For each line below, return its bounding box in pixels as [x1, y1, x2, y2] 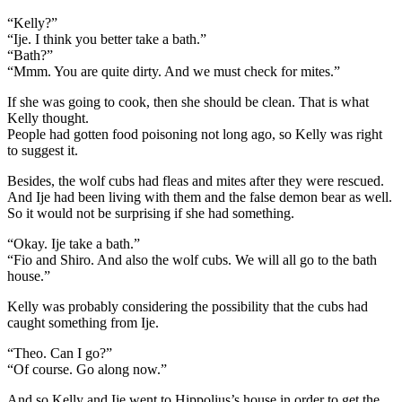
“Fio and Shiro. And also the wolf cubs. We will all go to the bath [7, 251, 377, 267]
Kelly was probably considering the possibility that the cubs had [7, 298, 368, 314]
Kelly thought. [7, 109, 89, 126]
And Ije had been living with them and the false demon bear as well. [7, 188, 392, 205]
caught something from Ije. [7, 314, 159, 330]
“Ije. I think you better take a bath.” [7, 31, 206, 47]
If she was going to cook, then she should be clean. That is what [7, 93, 369, 109]
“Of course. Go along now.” [7, 361, 167, 377]
